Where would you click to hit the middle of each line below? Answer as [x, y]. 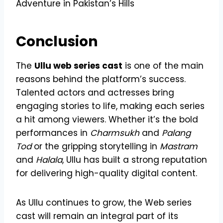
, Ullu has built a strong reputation [135, 160]
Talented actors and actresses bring [95, 92]
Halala [49, 160]
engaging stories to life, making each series [110, 106]
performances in [53, 133]
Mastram [179, 146]
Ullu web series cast [78, 65]
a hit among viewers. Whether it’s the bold [107, 119]
